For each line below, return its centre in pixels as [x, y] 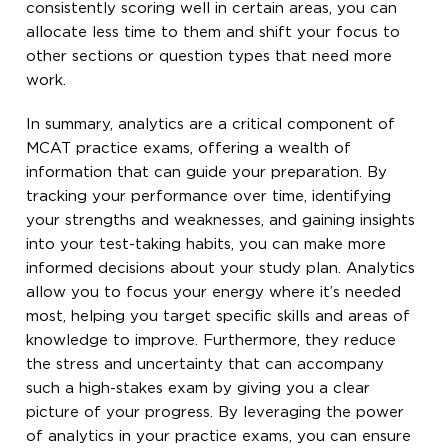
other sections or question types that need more [209, 56]
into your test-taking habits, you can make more [206, 244]
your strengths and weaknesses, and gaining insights [221, 220]
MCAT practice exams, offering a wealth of [189, 148]
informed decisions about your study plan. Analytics [221, 268]
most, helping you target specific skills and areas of [218, 316]
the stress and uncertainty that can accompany [205, 364]
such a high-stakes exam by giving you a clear [198, 388]
